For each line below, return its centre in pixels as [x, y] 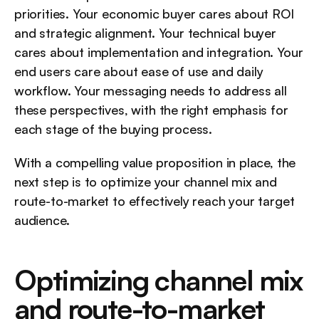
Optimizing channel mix [159, 280]
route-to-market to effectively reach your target [155, 201]
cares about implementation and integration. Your [159, 52]
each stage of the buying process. [114, 129]
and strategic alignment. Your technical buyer [145, 33]
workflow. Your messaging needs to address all [151, 91]
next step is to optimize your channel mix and [146, 182]
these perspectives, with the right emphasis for [151, 110]
